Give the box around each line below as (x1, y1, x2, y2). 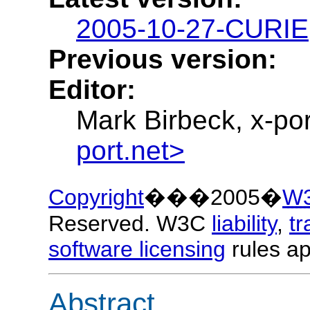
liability (212, 210, 277, 236)
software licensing (48, 236, 226, 262)
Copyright (48, 184, 144, 210)
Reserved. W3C (48, 210, 212, 236)
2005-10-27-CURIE (76, 14, 309, 44)
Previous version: (48, 44, 277, 75)
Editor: (48, 75, 136, 105)
